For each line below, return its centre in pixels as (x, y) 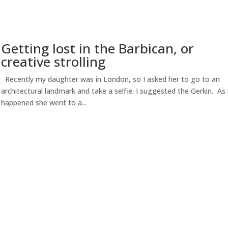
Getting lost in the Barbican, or (98, 49)
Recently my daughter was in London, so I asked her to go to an (111, 79)
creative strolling (53, 62)
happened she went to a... (44, 103)
